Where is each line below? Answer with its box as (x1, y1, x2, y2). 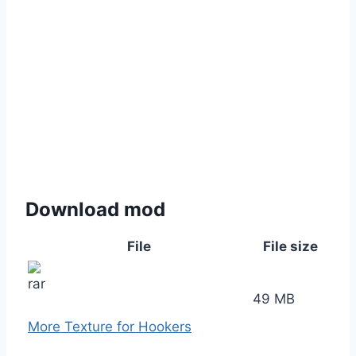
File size (263, 238, 318, 254)
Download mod (25, 197, 165, 221)
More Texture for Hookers (28, 318, 192, 335)
